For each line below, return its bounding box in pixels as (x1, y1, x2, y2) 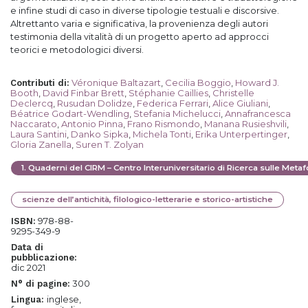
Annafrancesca (225, 108, 291, 119)
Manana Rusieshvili (204, 118, 287, 129)
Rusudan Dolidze (57, 98, 133, 109)
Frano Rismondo (127, 118, 200, 129)
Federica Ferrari (137, 98, 208, 109)
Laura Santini (10, 129, 67, 140)
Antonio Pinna (61, 118, 123, 129)
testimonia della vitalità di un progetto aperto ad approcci (10, 31, 269, 42)
